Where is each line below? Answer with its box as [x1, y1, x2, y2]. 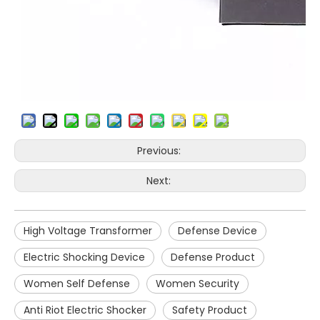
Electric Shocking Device [24, 250, 145, 264]
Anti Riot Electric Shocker [24, 303, 146, 317]
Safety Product [172, 303, 247, 317]
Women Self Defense [24, 276, 130, 291]
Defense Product [171, 250, 255, 264]
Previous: [136, 144, 184, 158]
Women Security [156, 276, 239, 291]
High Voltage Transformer [24, 224, 152, 238]
